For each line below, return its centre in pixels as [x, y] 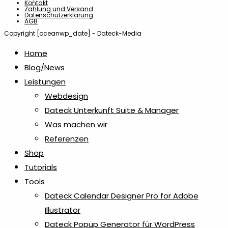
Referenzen [67, 139]
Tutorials [41, 167]
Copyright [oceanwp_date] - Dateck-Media [73, 34]
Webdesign [66, 96]
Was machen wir [76, 125]
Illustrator [63, 210]
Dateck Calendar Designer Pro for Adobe [122, 196]
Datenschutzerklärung [59, 15]
